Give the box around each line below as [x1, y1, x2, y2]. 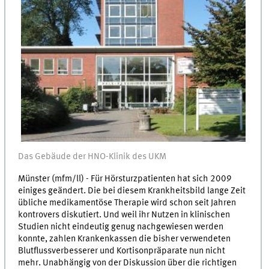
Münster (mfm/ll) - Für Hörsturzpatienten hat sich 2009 [18, 174, 232, 184]
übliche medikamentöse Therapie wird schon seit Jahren [18, 198, 237, 208]
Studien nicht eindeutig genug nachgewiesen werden [18, 222, 224, 232]
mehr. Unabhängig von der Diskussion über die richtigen [18, 258, 237, 268]
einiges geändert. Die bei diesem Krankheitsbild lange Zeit [18, 186, 246, 196]
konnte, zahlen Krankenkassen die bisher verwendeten [18, 234, 231, 244]
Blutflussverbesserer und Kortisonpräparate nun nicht [18, 246, 226, 256]
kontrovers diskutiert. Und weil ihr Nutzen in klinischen [18, 210, 231, 220]
